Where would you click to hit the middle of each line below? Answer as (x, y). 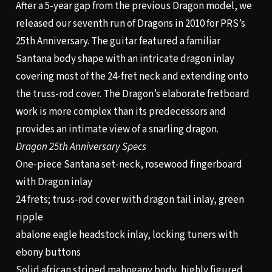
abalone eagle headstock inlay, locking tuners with (127, 235)
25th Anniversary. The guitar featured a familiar (118, 42)
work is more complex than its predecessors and (121, 112)
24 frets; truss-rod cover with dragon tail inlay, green (130, 200)
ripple (29, 218)
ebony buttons (48, 253)
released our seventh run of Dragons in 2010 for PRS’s (130, 24)
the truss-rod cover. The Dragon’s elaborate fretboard (132, 94)
